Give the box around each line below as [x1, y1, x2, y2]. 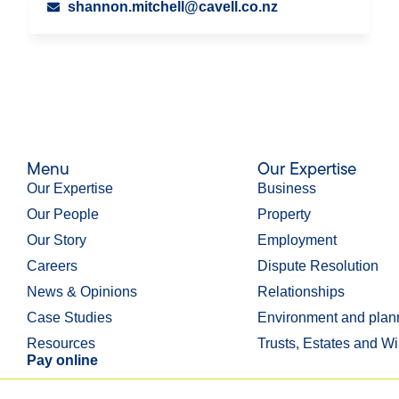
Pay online [26, 353, 98, 368]
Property [256, 207, 311, 222]
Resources [26, 336, 95, 351]
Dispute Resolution [256, 258, 379, 273]
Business [256, 181, 316, 196]
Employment [256, 232, 337, 248]
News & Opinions [26, 284, 137, 299]
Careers [26, 258, 77, 273]
